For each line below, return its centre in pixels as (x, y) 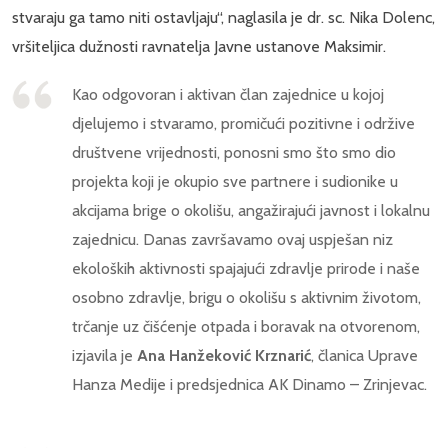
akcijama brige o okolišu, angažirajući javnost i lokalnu (251, 210)
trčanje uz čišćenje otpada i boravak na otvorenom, (246, 326)
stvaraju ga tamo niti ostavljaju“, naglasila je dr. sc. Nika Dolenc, (223, 17)
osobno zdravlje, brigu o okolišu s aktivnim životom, (246, 297)
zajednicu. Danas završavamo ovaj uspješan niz (232, 239)
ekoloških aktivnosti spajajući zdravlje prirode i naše (246, 268)
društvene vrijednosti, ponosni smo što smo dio (234, 152)
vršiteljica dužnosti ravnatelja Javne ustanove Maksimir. (199, 46)
